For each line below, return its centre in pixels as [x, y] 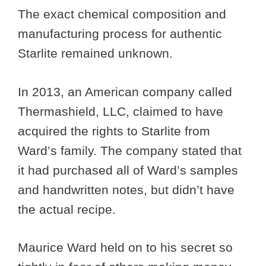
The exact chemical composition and [122, 14]
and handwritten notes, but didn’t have [126, 189]
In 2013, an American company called [125, 91]
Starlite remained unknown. [97, 53]
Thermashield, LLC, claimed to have [121, 111]
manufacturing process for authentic [120, 34]
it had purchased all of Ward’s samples [128, 170]
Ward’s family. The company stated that [130, 150]
